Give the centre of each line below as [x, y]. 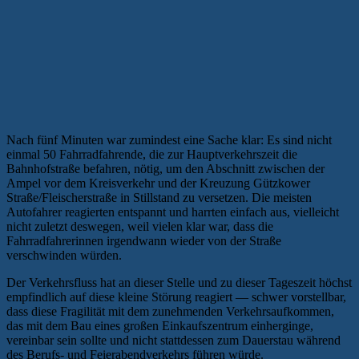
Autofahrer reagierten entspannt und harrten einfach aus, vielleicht [173, 212]
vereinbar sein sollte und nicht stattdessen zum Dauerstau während [173, 340]
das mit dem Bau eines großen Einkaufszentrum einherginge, [160, 325]
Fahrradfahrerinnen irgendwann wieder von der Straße [144, 240]
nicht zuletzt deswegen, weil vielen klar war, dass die [140, 226]
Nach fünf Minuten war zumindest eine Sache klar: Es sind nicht [169, 139]
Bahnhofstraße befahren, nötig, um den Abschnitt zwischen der [165, 168]
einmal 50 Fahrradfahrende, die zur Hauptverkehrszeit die [152, 154]
